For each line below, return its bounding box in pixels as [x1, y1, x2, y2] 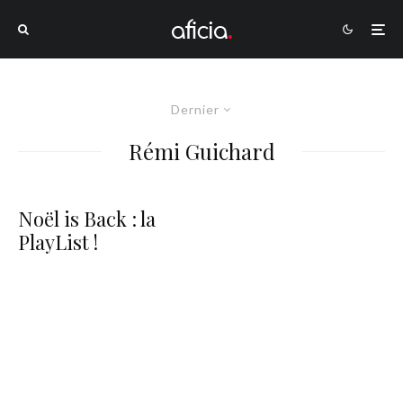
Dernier [170, 102, 219, 117]
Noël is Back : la [18, 205, 156, 232]
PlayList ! [18, 228, 98, 255]
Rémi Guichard [128, 137, 275, 166]
